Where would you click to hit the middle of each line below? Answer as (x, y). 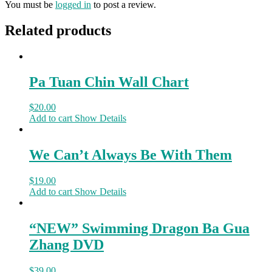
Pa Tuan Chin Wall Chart (109, 82)
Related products (58, 30)
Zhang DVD (66, 245)
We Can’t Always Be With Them (131, 155)
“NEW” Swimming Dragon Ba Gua (139, 229)
